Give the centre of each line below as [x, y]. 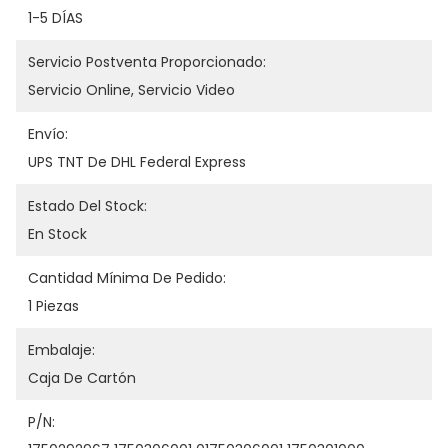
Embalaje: [61, 350]
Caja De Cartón [82, 378]
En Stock [57, 234]
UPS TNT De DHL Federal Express [137, 162]
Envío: [48, 134]
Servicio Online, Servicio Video [131, 90]
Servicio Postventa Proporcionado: [147, 62]
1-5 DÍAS [55, 18]
